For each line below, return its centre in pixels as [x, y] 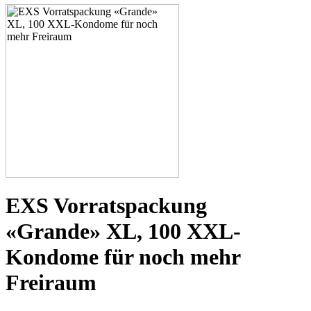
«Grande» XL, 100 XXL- [123, 231]
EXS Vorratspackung [106, 205]
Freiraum [51, 282]
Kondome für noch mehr [123, 257]
